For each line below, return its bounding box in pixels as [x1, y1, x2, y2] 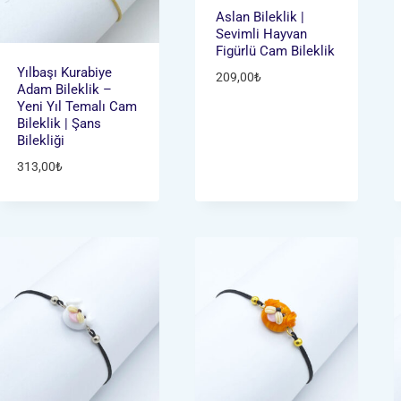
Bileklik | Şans [16, 115, 101, 132]
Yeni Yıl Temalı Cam [16, 98, 137, 115]
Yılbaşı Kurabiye [16, 64, 112, 81]
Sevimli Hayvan [216, 25, 308, 42]
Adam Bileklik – [16, 81, 112, 98]
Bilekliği [16, 132, 64, 149]
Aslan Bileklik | [216, 8, 305, 25]
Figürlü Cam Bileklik [216, 42, 336, 59]
